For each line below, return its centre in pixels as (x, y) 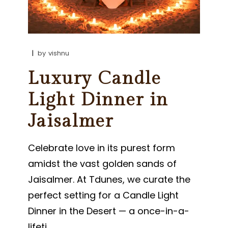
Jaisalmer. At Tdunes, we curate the (109, 179)
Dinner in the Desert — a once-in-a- (109, 211)
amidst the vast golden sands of (103, 163)
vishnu (59, 53)
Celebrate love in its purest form (102, 148)
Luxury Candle (95, 78)
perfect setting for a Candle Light (104, 195)
